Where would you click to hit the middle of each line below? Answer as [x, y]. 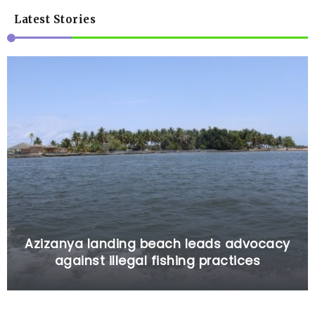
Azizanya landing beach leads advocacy [157, 244]
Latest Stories [55, 19]
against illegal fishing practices [157, 261]
